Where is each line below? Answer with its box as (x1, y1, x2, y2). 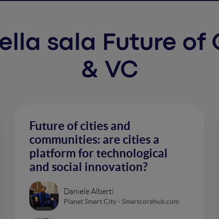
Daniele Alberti (64, 187, 114, 196)
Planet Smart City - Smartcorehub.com (64, 197, 179, 205)
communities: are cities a (29, 133, 159, 146)
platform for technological (29, 147, 168, 160)
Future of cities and (29, 119, 131, 132)
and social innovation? (29, 160, 148, 174)
